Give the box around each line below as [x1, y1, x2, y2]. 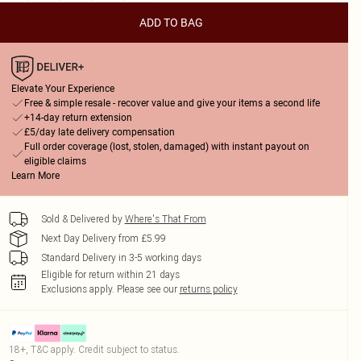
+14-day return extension [23, 112, 132, 123]
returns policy [179, 283, 238, 295]
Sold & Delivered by [40, 213, 122, 225]
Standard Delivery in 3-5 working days [40, 251, 201, 263]
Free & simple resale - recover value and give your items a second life [23, 98, 320, 109]
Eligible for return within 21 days [40, 268, 180, 280]
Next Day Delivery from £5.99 [40, 232, 166, 244]
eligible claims [23, 156, 86, 167]
